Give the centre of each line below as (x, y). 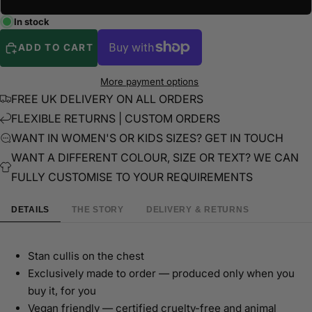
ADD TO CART (56, 48)
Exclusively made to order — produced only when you (161, 273)
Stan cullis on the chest (86, 256)
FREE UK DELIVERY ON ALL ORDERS (107, 99)
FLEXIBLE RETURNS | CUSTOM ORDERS (116, 118)
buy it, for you (62, 290)
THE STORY (98, 209)
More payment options (150, 81)
